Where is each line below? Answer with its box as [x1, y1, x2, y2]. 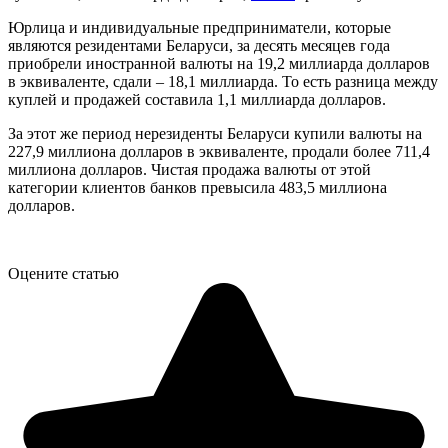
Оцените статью [8, 264, 119, 282]
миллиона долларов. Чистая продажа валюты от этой [8, 160, 371, 178]
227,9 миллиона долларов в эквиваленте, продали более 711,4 [8, 142, 430, 160]
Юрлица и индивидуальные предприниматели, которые [8, 18, 391, 36]
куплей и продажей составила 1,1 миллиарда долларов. [8, 90, 386, 108]
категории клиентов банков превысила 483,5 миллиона [8, 178, 387, 196]
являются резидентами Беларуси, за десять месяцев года [8, 36, 390, 54]
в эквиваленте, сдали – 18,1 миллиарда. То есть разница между [8, 72, 438, 90]
